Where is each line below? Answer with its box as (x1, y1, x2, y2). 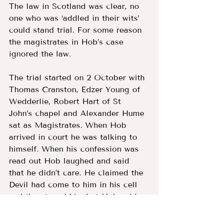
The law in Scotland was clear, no (9, 1, 142, 11)
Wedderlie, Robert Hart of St (9, 96, 124, 106)
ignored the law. (9, 49, 74, 58)
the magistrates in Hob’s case (9, 37, 126, 47)
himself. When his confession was (9, 144, 142, 154)
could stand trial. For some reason (9, 25, 145, 35)
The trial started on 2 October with (9, 72, 148, 82)
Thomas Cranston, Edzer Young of (9, 84, 143, 94)
